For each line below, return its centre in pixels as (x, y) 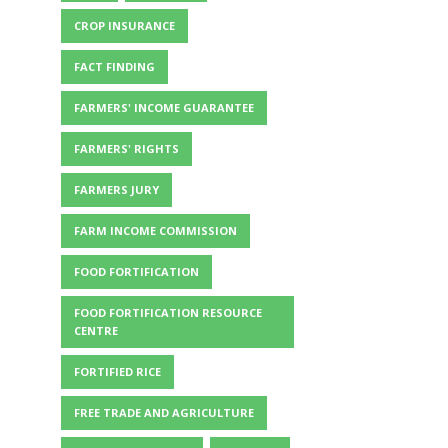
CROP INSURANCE (124, 25)
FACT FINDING (114, 66)
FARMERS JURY (116, 189)
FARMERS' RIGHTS (126, 148)
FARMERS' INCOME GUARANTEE (164, 107)
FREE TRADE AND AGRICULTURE (164, 412)
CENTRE (96, 330)
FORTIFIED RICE (117, 371)
